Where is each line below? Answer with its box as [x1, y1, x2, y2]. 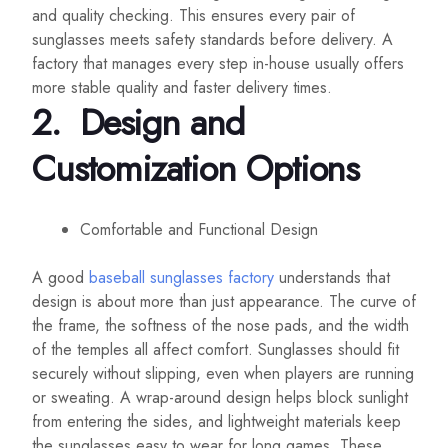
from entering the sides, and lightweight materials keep [32, 410, 401, 434]
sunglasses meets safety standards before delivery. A [32, 28, 393, 52]
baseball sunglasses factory [89, 266, 274, 290]
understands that [274, 266, 390, 290]
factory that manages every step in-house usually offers [32, 52, 404, 76]
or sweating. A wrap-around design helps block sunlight [32, 386, 408, 410]
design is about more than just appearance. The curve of [32, 290, 416, 314]
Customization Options [32, 142, 360, 196]
